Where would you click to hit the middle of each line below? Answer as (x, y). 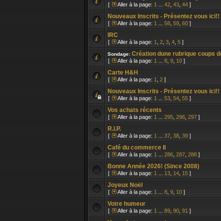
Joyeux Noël (125, 185)
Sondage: (120, 54)
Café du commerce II (137, 147)
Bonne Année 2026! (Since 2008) (153, 166)
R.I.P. (114, 129)
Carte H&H (123, 73)
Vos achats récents (135, 110)
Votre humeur (127, 204)
